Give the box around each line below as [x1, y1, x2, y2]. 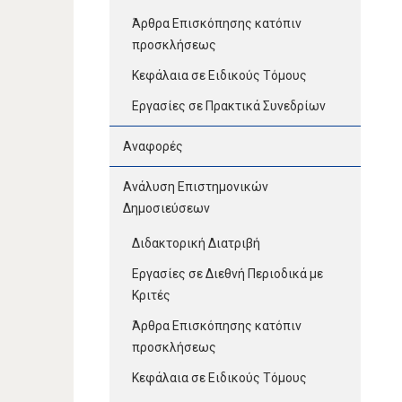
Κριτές [132, 287, 170, 302]
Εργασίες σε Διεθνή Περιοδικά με [132, 266, 323, 281]
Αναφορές [123, 138, 183, 153]
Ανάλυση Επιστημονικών [123, 179, 268, 194]
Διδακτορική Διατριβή [132, 235, 260, 250]
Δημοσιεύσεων [123, 200, 210, 215]
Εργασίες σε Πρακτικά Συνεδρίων [132, 98, 326, 113]
